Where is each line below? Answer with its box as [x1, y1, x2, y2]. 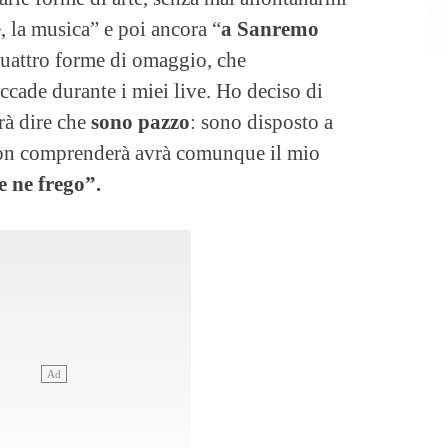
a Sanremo [221, 16, 319, 40]
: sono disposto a [190, 109, 333, 133]
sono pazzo [91, 109, 190, 133]
